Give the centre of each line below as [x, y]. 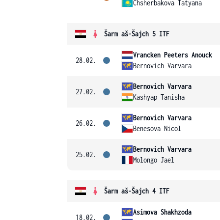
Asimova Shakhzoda [162, 212]
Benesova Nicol [157, 128]
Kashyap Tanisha [159, 97]
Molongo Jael [154, 160]
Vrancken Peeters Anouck [173, 55]
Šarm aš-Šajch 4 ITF [137, 191]
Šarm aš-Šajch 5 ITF [137, 34]
